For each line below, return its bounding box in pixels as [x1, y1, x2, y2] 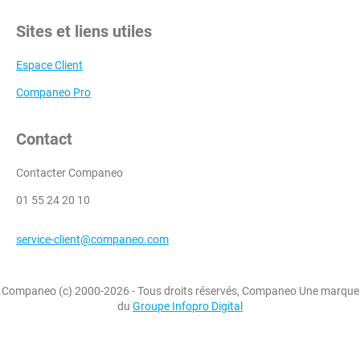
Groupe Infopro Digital [133, 300, 243, 313]
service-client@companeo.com [16, 233, 169, 247]
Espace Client [16, 59, 83, 72]
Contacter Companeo [16, 166, 123, 180]
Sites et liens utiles [16, 22, 152, 42]
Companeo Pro [16, 86, 91, 100]
